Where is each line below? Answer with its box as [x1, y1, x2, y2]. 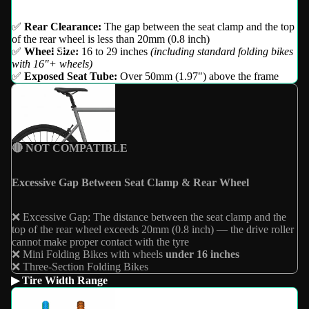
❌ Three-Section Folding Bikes [12, 261, 148, 273]
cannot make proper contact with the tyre [12, 236, 189, 248]
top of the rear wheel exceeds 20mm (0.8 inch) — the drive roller [12, 223, 294, 236]
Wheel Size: [24, 45, 81, 57]
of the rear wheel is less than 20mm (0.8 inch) [12, 32, 210, 45]
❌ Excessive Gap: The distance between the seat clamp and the [12, 211, 286, 223]
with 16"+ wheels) [12, 57, 92, 70]
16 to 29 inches [81, 45, 150, 57]
